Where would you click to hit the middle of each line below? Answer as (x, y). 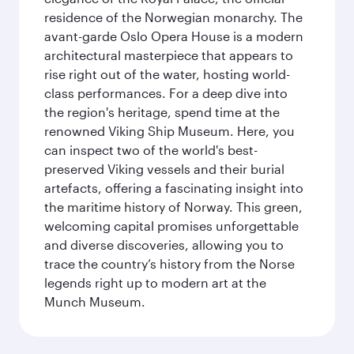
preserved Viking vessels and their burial (164, 169)
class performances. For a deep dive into (166, 93)
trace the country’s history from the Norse (169, 264)
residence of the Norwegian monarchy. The (173, 17)
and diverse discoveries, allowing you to (164, 245)
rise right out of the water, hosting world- (167, 74)
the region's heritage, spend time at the (162, 112)
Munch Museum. (95, 301)
